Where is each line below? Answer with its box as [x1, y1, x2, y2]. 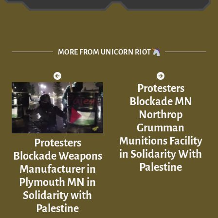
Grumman [137, 122, 184, 134]
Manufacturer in [19, 163, 96, 176]
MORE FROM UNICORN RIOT [57, 48, 151, 56]
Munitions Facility [119, 135, 202, 147]
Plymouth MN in [19, 177, 96, 189]
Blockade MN [129, 95, 192, 108]
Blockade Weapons [13, 150, 102, 163]
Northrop [139, 109, 182, 121]
